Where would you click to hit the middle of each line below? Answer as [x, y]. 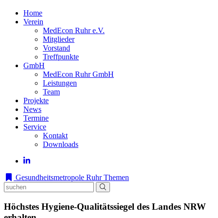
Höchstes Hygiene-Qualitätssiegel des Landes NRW [105, 206]
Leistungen [60, 83]
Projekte [36, 100]
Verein [33, 22]
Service [35, 127]
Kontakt [55, 136]
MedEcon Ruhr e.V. [74, 30]
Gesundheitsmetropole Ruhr [58, 177]
